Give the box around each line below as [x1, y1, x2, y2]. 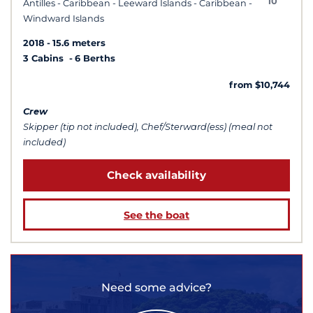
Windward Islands [23, 13, 104, 24]
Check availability [107, 168, 206, 182]
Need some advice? [101, 280, 212, 294]
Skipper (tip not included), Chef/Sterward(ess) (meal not [23, 122, 272, 133]
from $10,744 [229, 80, 290, 91]
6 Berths [75, 53, 115, 64]
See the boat [124, 208, 189, 221]
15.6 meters [52, 38, 105, 49]
